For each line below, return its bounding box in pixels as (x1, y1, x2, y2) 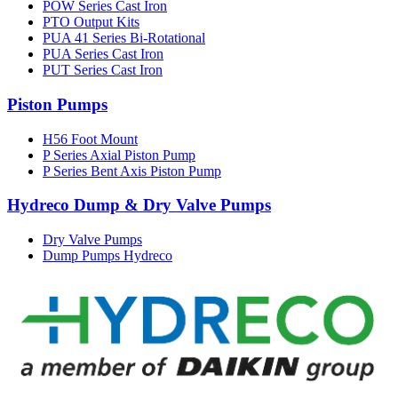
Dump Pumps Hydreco (43, 248, 172, 264)
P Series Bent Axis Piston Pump (43, 163, 221, 179)
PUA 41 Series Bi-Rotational (43, 30, 205, 46)
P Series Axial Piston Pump (43, 147, 195, 163)
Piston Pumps (7, 95, 107, 115)
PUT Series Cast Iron (43, 62, 163, 78)
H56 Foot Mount (43, 131, 138, 147)
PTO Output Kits (43, 14, 139, 30)
